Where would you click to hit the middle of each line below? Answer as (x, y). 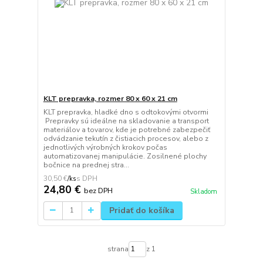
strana (118, 249)
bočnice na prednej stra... (86, 165)
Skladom (203, 192)
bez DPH (98, 190)
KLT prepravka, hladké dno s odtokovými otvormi (126, 112)
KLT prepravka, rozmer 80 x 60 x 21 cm (110, 98)
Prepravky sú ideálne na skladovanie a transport (126, 121)
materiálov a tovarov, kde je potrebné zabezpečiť (127, 129)
